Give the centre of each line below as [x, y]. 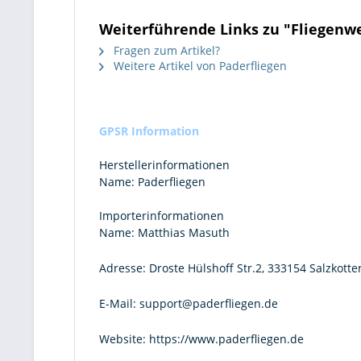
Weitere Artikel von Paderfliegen [199, 66]
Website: [122, 339]
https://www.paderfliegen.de [225, 339]
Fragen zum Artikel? [165, 50]
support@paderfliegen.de [207, 303]
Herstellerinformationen [164, 165]
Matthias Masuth [182, 232]
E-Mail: [118, 303]
